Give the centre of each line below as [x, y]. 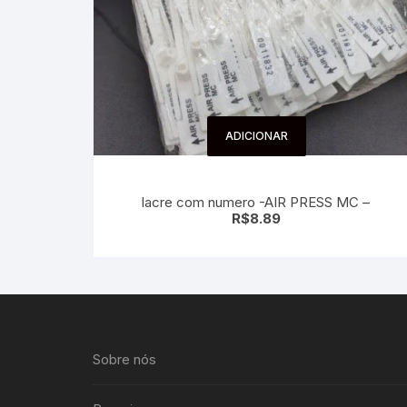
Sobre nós [124, 360]
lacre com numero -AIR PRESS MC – [256, 203]
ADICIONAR [256, 135]
